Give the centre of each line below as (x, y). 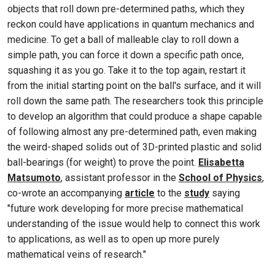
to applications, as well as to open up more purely (114, 239)
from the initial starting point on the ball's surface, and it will (134, 86)
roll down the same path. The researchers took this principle (135, 101)
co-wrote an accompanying (66, 193)
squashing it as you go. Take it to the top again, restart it (126, 70)
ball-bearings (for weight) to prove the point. (103, 162)
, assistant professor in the (120, 178)
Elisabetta (221, 162)
